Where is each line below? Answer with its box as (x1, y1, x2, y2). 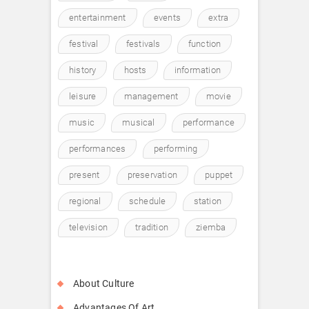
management (123, 90, 179, 101)
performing (153, 143, 198, 154)
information (174, 64, 221, 75)
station (193, 195, 222, 206)
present (69, 169, 100, 180)
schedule (128, 195, 166, 206)
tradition (135, 221, 169, 232)
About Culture (73, 277, 134, 289)
